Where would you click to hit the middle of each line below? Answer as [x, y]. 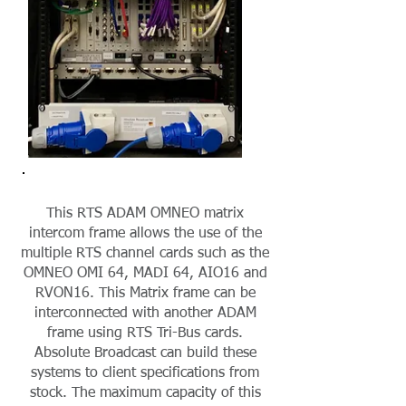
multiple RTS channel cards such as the [145, 254]
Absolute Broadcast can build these [145, 353]
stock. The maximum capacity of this [145, 393]
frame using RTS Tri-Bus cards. [145, 333]
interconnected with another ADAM [145, 314]
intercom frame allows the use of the [145, 234]
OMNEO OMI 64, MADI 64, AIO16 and [145, 274]
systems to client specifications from [145, 373]
